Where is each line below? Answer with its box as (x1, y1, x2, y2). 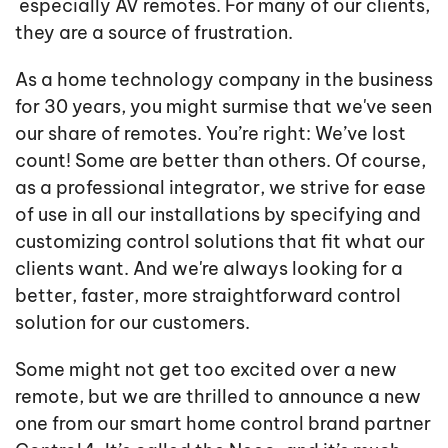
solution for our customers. (15, 311, 250, 335)
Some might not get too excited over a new (15, 358, 397, 382)
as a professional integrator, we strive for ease (15, 176, 426, 200)
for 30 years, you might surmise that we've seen (15, 95, 432, 119)
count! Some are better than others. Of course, (15, 149, 426, 173)
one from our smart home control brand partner (15, 412, 431, 436)
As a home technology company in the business (15, 68, 433, 92)
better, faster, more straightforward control (15, 284, 401, 308)
